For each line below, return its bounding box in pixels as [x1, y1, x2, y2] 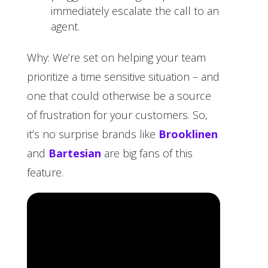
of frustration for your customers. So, [26, 107, 208, 122]
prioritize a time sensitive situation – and [26, 69, 220, 84]
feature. [26, 165, 66, 179]
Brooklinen [158, 126, 218, 141]
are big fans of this [100, 145, 193, 160]
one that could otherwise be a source [26, 88, 211, 103]
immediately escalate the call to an [50, 3, 219, 18]
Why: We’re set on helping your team [26, 50, 206, 65]
